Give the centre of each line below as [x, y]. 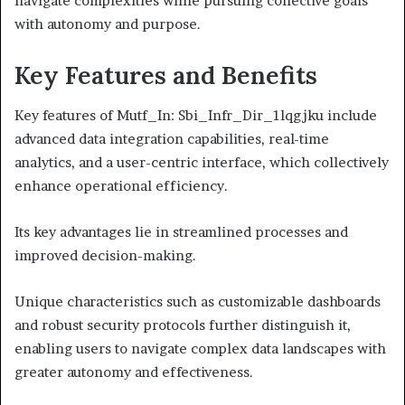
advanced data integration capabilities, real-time [172, 139]
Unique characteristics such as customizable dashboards [198, 302]
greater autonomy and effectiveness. [134, 372]
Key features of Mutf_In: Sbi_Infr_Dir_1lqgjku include [196, 116]
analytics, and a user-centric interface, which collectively [202, 163]
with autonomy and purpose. [108, 24]
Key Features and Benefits [166, 75]
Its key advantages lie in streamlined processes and [181, 232]
